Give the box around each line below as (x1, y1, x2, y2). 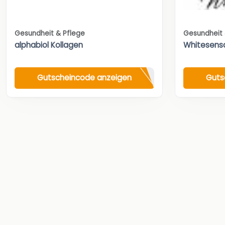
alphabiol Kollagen (15, 39, 83, 50)
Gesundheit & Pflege (15, 28, 85, 38)
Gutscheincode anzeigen (37, 72, 132, 83)
